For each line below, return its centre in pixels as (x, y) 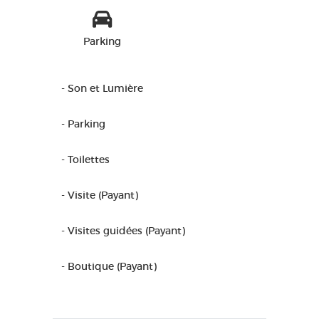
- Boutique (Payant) (109, 266)
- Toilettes (85, 159)
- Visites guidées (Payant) (123, 231)
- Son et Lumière (102, 88)
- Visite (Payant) (100, 195)
